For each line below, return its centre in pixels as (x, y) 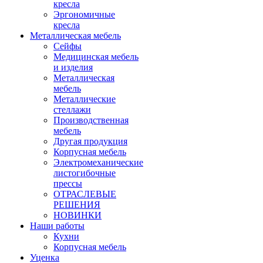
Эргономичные (84, 14)
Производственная (91, 120)
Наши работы (57, 226)
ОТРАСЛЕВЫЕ (85, 194)
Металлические (85, 99)
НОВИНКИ (77, 215)
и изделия (73, 67)
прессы (68, 183)
